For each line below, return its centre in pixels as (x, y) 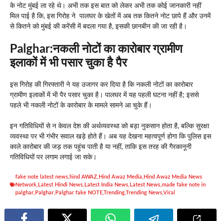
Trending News (144, 192)
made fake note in (184, 184)
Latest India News (106, 184)
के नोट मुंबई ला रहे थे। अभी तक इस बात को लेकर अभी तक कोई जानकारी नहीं (106, 6)
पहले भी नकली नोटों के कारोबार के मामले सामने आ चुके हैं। (81, 105)
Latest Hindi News (60, 184)
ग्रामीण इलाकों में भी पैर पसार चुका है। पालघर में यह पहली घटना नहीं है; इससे (104, 95)
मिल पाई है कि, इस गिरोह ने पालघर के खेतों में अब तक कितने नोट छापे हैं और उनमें (110, 16)
